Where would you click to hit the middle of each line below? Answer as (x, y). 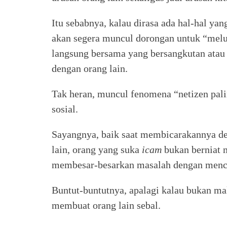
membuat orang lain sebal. (106, 205)
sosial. (67, 109)
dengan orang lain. (90, 68)
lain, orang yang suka (97, 149)
